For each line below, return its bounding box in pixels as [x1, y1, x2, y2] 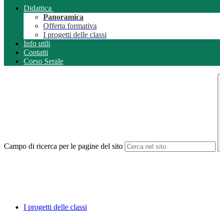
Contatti [24, 48, 48, 57]
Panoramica [43, 13, 83, 22]
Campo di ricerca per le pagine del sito [4, 142, 123, 151]
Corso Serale [24, 57, 63, 66]
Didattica [24, 4, 52, 13]
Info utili [24, 39, 50, 48]
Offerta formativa [43, 22, 97, 30]
